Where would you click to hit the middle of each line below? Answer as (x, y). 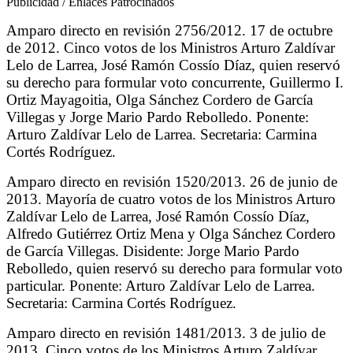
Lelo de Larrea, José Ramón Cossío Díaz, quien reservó (173, 65)
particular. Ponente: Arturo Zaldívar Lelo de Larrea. (161, 286)
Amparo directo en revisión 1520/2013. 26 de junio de (172, 182)
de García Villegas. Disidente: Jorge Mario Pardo (153, 251)
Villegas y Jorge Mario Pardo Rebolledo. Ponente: (158, 117)
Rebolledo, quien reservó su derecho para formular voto (175, 269)
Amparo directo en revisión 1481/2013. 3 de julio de (166, 333)
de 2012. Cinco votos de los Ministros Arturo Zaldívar (171, 48)
